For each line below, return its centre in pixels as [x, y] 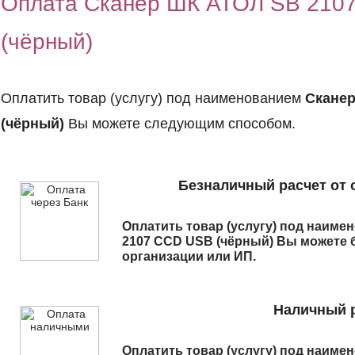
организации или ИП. [189, 256]
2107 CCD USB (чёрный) [198, 241]
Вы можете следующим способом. [180, 123]
